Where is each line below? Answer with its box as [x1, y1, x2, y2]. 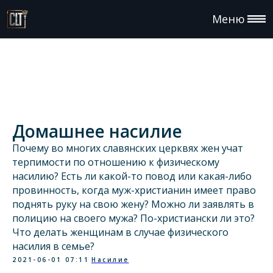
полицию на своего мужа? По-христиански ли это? [12, 211, 255, 225]
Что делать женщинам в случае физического [12, 225, 229, 239]
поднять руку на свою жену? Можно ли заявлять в [12, 197, 254, 211]
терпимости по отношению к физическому [12, 155, 219, 169]
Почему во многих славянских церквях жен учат [12, 141, 243, 155]
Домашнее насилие [12, 119, 182, 143]
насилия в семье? [12, 239, 94, 253]
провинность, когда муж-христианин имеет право [12, 183, 256, 197]
